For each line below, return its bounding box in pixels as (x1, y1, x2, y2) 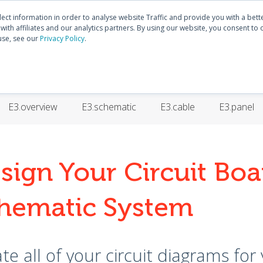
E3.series (213, 7, 249, 18)
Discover (177, 7, 213, 18)
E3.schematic (82, 100, 136, 113)
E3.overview (8, 100, 58, 113)
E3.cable (160, 100, 195, 113)
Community (118, 8, 155, 18)
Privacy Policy (40, 33, 85, 43)
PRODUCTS (90, 50, 134, 62)
